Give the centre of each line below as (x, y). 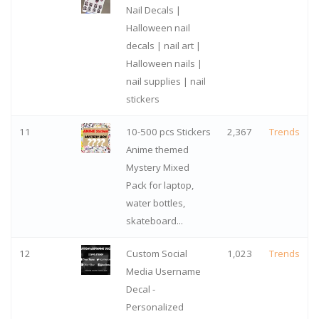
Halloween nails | (164, 64)
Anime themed (157, 150)
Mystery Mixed (157, 168)
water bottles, (155, 203)
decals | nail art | (163, 46)
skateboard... (154, 221)
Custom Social (156, 254)
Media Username (163, 272)
